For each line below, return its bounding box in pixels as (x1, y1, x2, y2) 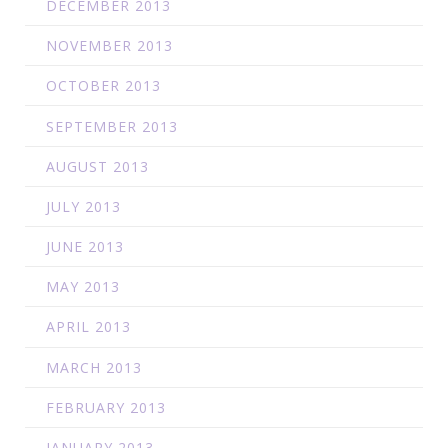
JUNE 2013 (45, 237, 124, 257)
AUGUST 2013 (45, 156, 149, 176)
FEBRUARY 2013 (45, 397, 166, 417)
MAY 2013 (45, 277, 120, 297)
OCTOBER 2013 (45, 76, 161, 96)
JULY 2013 (45, 196, 121, 216)
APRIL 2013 (45, 317, 131, 337)
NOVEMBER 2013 (45, 36, 173, 56)
